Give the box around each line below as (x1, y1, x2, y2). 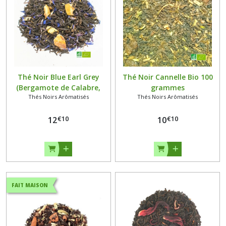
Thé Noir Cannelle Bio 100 (122, 72, 213, 82)
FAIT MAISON (12, 181, 48, 189)
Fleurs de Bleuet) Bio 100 (16, 93, 101, 103)
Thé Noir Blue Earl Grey (17, 72, 99, 82)
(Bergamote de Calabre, (16, 82, 101, 92)
